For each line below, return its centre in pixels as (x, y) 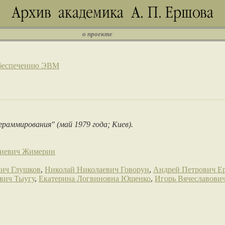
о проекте (97, 34)
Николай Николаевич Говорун (97, 170)
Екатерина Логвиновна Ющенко (95, 179)
